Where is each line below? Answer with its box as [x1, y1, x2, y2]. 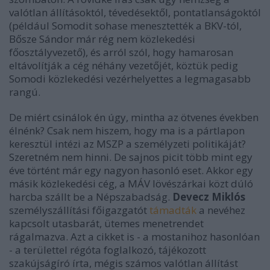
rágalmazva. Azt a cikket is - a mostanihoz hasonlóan [9, 230, 260, 243]
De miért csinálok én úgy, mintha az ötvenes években [9, 110, 259, 124]
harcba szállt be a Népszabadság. [9, 190, 172, 204]
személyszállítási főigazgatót [9, 203, 149, 217]
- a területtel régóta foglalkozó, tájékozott [9, 243, 206, 257]
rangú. [9, 85, 40, 99]
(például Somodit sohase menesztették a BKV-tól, [9, 19, 242, 33]
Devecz [172, 190, 209, 204]
